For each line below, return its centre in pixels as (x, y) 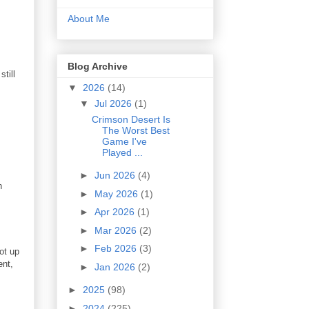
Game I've (124, 141)
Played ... (122, 152)
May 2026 (117, 193)
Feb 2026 (117, 249)
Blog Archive (98, 66)
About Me (89, 19)
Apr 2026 (116, 212)
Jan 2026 (116, 267)
